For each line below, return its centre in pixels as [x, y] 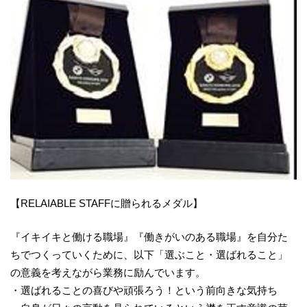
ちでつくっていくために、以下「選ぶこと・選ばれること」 [149, 254]
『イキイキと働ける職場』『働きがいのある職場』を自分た [149, 236]
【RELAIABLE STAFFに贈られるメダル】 [107, 204]
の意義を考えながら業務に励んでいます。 [108, 272]
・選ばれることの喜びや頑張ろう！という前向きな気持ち [144, 290]
